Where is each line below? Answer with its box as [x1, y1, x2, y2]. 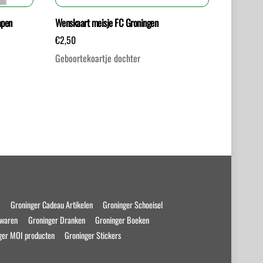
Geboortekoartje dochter [55, 51, 140, 66]
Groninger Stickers [65, 229, 122, 242]
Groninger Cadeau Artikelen [10, 198, 93, 211]
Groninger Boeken [95, 214, 150, 227]
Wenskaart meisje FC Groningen [55, 15, 159, 31]
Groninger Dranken [28, 214, 85, 227]
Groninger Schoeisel [103, 198, 163, 211]
